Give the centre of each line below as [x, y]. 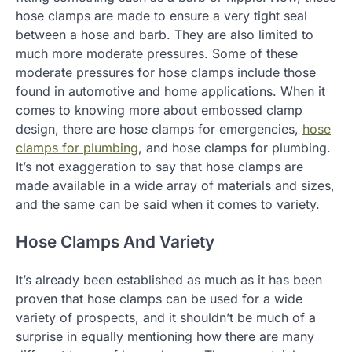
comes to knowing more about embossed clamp [159, 110]
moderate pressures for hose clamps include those [166, 72]
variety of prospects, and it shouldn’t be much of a [166, 318]
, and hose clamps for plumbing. [235, 147]
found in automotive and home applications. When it [170, 91]
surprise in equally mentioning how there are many [165, 337]
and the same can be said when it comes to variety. [168, 204]
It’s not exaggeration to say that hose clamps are [159, 166]
